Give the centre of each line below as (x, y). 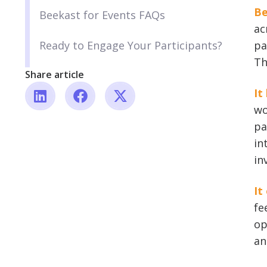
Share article (55, 75)
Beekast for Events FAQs (102, 15)
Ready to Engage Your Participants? (131, 46)
